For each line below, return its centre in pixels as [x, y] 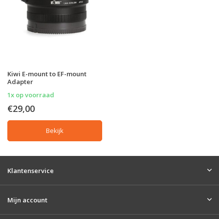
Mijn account [27, 200]
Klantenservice [31, 171]
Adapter [20, 81]
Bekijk [55, 130]
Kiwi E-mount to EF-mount [47, 74]
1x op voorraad [31, 95]
